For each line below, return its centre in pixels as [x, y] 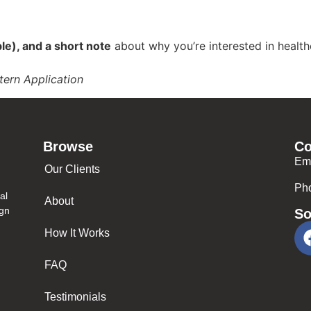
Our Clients [72, 169]
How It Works [77, 233]
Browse [68, 146]
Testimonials [75, 296]
